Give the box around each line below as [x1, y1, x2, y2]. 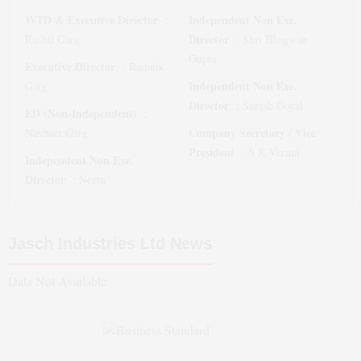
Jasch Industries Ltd [8, 234, 165, 252]
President [189, 143, 234, 160]
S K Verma [248, 144, 299, 160]
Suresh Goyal [243, 98, 303, 113]
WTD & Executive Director [25, 11, 158, 28]
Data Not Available [8, 272, 106, 289]
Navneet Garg [25, 125, 88, 140]
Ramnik [129, 59, 164, 74]
